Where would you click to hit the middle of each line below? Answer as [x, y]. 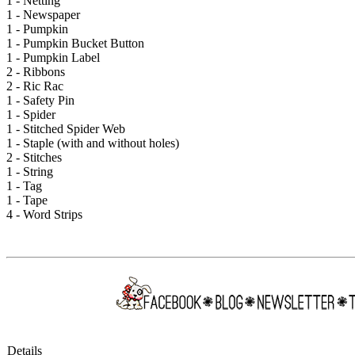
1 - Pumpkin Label [53, 57]
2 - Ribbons [36, 71]
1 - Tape [27, 200]
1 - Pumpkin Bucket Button [75, 43]
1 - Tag [24, 185]
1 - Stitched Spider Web [66, 128]
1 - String [30, 171]
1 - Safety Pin [40, 100]
